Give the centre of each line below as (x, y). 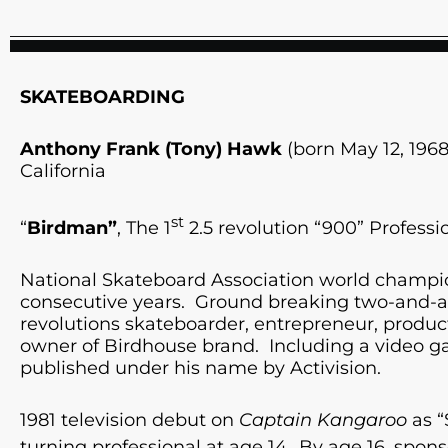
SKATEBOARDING (102, 97)
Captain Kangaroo (323, 420)
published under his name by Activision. (200, 368)
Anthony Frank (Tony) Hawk (151, 149)
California (63, 171)
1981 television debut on (129, 420)
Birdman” (72, 228)
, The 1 (144, 228)
